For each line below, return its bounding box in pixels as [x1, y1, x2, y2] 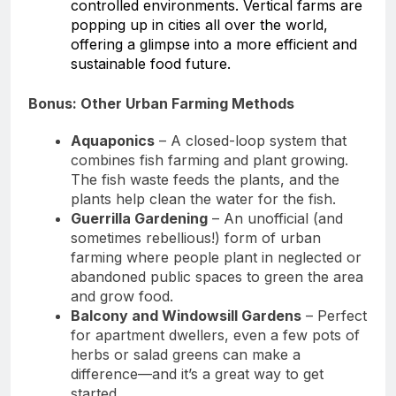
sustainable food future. [71, 54, 231, 72]
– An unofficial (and [208, 209, 343, 227]
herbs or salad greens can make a [71, 345, 301, 363]
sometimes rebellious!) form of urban [71, 228, 321, 247]
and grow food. [71, 286, 173, 305]
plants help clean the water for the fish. [71, 189, 336, 208]
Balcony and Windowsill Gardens [71, 306, 301, 324]
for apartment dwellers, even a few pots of [71, 325, 360, 344]
